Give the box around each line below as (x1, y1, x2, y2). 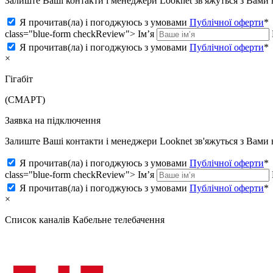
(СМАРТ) (5, 94, 45, 105)
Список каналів (5, 214, 73, 225)
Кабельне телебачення (73, 214, 165, 225)
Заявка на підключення (5, 115, 101, 126)
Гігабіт (5, 74, 33, 84)
